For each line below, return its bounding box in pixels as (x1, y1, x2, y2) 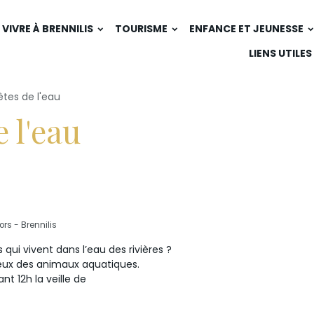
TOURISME (114, 21, 170, 36)
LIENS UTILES (248, 46, 312, 60)
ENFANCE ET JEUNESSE (189, 21, 306, 36)
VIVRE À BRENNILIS (1, 21, 95, 36)
